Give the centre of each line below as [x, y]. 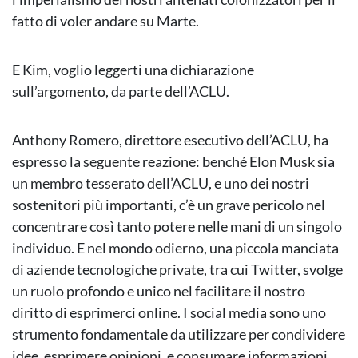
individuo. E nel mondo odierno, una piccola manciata [175, 248]
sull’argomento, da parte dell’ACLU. [121, 91]
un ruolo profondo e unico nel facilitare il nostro [159, 291]
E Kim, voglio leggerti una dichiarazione [133, 70]
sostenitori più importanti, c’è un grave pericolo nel [169, 205]
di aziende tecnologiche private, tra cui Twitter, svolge [177, 270]
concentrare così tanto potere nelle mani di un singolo [177, 227]
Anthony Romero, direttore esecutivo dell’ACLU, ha [170, 140]
